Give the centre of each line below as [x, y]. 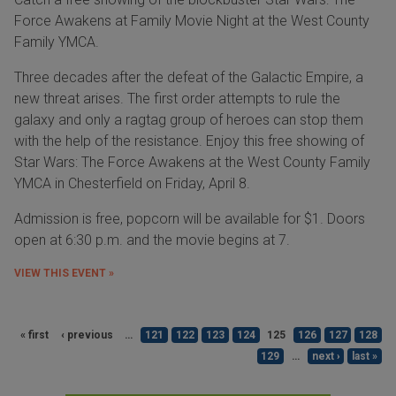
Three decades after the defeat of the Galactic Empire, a [189, 78]
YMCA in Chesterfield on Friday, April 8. [132, 184]
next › [326, 357]
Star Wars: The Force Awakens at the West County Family [192, 163]
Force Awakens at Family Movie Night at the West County [192, 21]
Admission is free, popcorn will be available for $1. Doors [190, 219]
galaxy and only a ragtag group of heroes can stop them [189, 120]
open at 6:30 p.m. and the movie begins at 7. [152, 240]
